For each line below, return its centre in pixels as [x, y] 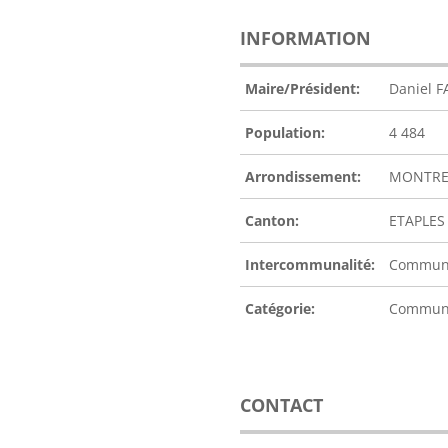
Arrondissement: [303, 177]
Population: [285, 133]
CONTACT [281, 405]
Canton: [272, 221]
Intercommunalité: [310, 265]
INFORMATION [305, 38]
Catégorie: [280, 309]
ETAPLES [417, 221]
